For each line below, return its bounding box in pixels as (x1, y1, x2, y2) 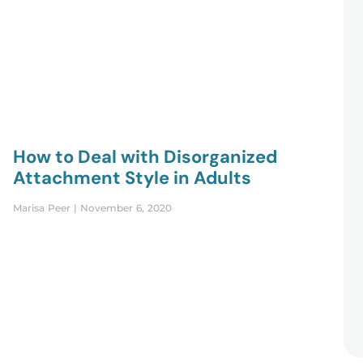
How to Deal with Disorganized (12, 145, 277, 169)
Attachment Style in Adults (12, 166, 251, 190)
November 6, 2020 (76, 202, 172, 215)
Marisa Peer (12, 202, 74, 215)
